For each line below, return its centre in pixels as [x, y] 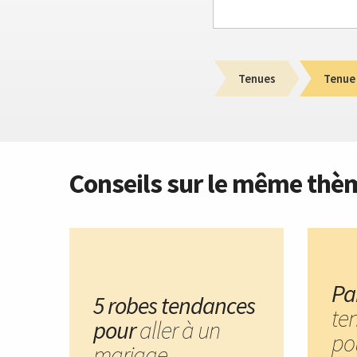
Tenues [257, 78]
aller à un [180, 330]
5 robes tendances [174, 306]
